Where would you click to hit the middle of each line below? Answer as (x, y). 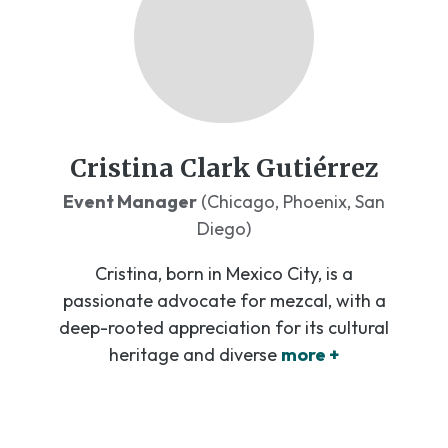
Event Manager (130, 202)
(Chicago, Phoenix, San (291, 202)
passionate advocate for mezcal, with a (224, 301)
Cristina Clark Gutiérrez (224, 168)
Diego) (224, 229)
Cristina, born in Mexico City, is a (224, 274)
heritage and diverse (193, 355)
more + (310, 355)
